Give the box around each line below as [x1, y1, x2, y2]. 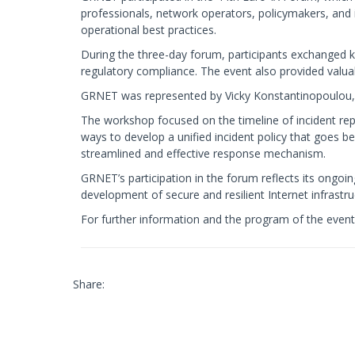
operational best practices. [81, 22, 216, 37]
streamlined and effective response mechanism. [81, 146, 326, 161]
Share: [73, 277, 105, 292]
